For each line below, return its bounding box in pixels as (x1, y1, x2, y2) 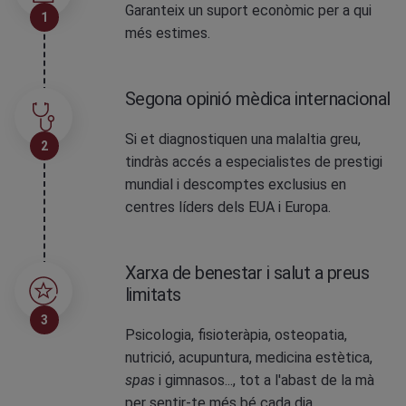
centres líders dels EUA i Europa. (124, 198, 331, 216)
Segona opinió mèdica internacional (124, 88, 391, 110)
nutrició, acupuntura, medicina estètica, (124, 349, 372, 366)
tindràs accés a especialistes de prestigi (124, 153, 382, 170)
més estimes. (124, 24, 210, 42)
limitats (124, 284, 181, 305)
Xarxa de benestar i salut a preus (124, 262, 370, 284)
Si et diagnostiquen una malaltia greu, (124, 130, 361, 148)
